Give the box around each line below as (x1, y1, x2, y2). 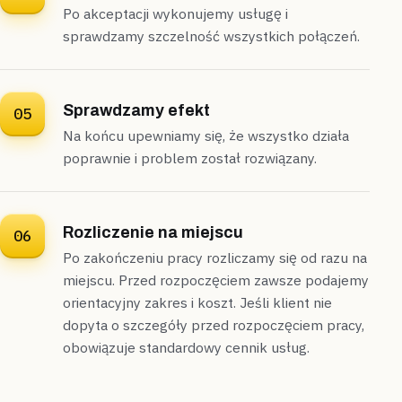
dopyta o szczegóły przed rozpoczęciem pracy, (63, 316, 364, 335)
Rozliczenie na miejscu (63, 223, 243, 242)
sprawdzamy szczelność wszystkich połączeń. (63, 27, 360, 46)
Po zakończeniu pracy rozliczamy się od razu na (63, 249, 367, 267)
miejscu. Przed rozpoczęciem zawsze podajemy (63, 271, 369, 290)
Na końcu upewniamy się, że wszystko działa (63, 127, 349, 145)
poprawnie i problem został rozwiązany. (63, 149, 317, 168)
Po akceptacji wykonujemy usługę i (63, 4, 288, 23)
